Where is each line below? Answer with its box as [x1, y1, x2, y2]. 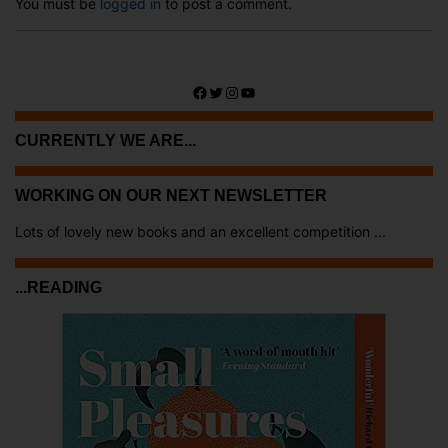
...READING [15, 278, 102, 296]
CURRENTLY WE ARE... [15, 131, 196, 149]
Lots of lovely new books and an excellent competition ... [15, 222, 386, 240]
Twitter [207, 81, 260, 102]
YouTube [239, 81, 304, 102]
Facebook [191, 81, 266, 102]
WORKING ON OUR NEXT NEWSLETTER [15, 186, 327, 204]
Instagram [223, 81, 298, 102]
